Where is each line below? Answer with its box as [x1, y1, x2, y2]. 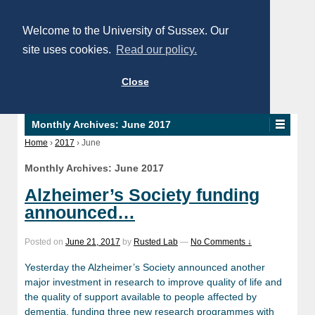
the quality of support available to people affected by [25, 291, 257, 303]
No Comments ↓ [191, 236, 252, 247]
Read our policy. [116, 44, 198, 56]
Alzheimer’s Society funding [25, 184, 259, 205]
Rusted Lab [134, 236, 178, 247]
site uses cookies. [22, 44, 114, 56]
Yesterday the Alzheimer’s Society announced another [25, 262, 265, 274]
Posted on [25, 236, 65, 247]
